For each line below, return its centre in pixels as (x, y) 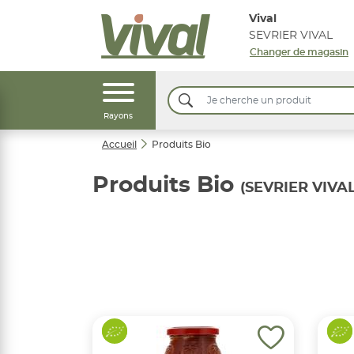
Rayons (118, 116)
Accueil (119, 145)
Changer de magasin (299, 52)
